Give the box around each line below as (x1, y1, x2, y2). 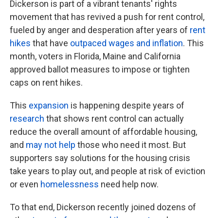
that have (31, 38, 70, 48)
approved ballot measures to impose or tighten (10, 64, 190, 74)
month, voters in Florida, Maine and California (10, 51, 181, 61)
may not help (26, 140, 75, 150)
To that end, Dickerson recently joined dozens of (10, 202, 196, 212)
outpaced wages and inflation (70, 38, 183, 48)
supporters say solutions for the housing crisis (10, 153, 190, 163)
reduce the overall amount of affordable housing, (10, 127, 197, 137)
